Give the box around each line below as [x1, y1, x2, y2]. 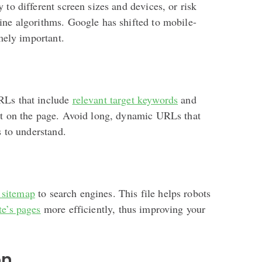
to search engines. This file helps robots [35, 185, 211, 200]
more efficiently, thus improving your [40, 201, 206, 216]
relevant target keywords [72, 92, 178, 106]
